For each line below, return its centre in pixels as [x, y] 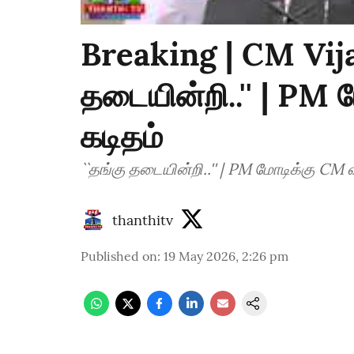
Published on [119, 256]
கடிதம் [122, 137]
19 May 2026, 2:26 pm [226, 256]
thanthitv [143, 220]
